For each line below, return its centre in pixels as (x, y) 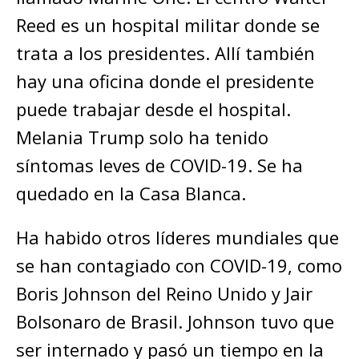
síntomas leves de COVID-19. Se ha (159, 165)
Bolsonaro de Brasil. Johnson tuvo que (175, 321)
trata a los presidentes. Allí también (165, 52)
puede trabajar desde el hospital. (153, 109)
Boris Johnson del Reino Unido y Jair (164, 293)
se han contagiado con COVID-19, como (179, 265)
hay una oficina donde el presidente (165, 81)
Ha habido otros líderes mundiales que (177, 237)
